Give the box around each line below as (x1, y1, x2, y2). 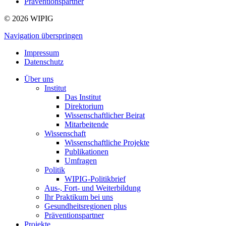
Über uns (24, 74, 53, 83)
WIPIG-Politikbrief (65, 174, 126, 183)
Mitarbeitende (65, 120, 108, 129)
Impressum (24, 48, 59, 57)
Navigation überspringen (4, 31, 83, 40)
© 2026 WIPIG (4, 14, 53, 23)
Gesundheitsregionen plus (44, 201, 127, 210)
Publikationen (65, 147, 108, 156)
